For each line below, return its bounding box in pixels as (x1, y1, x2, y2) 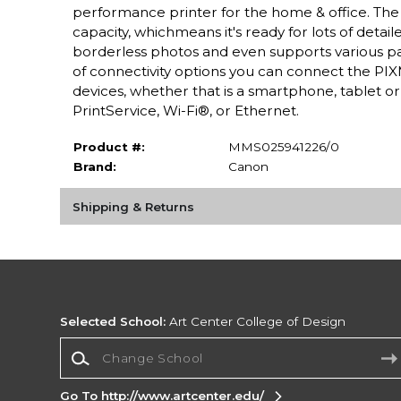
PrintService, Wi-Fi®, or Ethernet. (72, 101, 299, 119)
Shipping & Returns (72, 199, 194, 214)
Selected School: (60, 313, 166, 328)
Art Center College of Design (166, 313, 346, 328)
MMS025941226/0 (227, 139, 339, 154)
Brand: (73, 158, 116, 174)
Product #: (73, 139, 145, 154)
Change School (59, 337, 154, 353)
